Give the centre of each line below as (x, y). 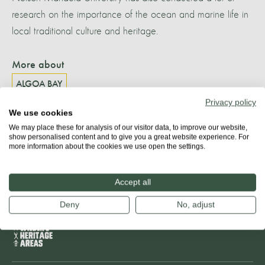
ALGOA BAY (39, 84)
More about (38, 65)
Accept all (132, 182)
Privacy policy (231, 102)
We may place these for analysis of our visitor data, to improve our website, (128, 127)
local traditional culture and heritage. (85, 31)
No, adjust (196, 204)
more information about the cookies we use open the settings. (107, 146)
